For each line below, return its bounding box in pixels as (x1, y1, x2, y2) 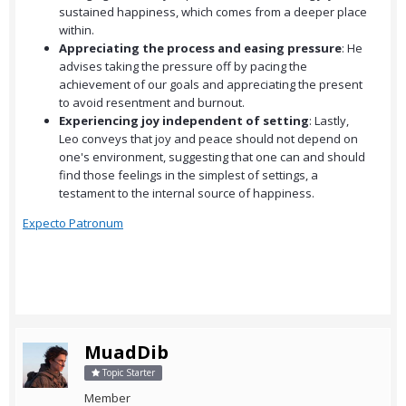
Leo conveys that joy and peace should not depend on (59, 130, 358, 148)
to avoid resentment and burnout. (59, 94, 245, 111)
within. (59, 22, 94, 39)
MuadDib (84, 340, 169, 365)
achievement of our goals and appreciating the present (59, 76, 362, 93)
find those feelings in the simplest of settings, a (59, 167, 318, 184)
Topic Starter (100, 366, 155, 380)
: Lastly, (309, 112, 349, 130)
